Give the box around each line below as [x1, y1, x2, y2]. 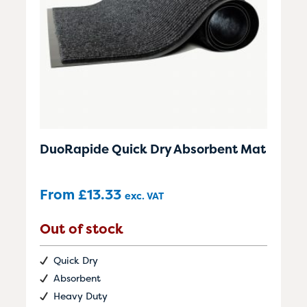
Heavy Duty [53, 289, 108, 303]
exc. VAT [125, 189, 164, 203]
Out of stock [40, 219, 123, 238]
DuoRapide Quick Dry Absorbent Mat [40, 140, 266, 158]
